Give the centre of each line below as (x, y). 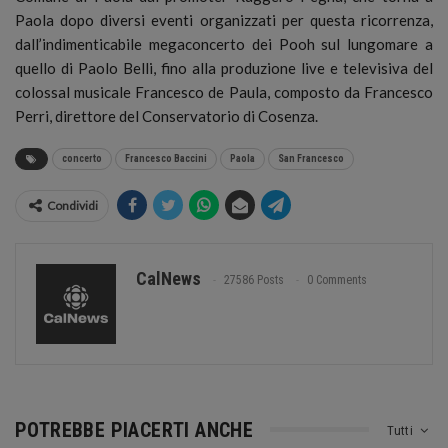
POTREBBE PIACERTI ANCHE (134, 429)
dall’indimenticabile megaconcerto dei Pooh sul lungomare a (224, 43)
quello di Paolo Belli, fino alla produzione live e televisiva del (224, 67)
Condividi (72, 205)
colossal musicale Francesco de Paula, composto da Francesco (224, 91)
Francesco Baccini (166, 158)
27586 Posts (254, 279)
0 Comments (337, 279)
